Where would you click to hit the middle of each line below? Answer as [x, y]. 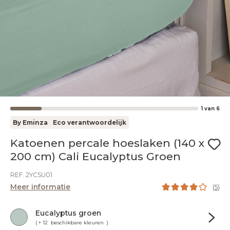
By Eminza [30, 122]
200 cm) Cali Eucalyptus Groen [95, 156]
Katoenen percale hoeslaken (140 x [108, 143]
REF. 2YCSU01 [31, 175]
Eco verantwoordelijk [90, 122]
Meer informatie [40, 187]
